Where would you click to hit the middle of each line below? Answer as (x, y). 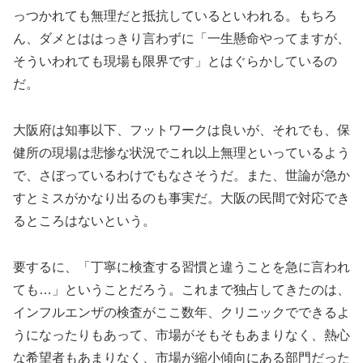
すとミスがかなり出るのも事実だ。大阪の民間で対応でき (181, 198)
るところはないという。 (84, 220)
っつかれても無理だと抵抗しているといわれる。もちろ (175, 16)
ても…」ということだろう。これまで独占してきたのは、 (181, 289)
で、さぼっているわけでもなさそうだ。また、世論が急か (181, 175)
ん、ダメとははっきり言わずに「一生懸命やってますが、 (181, 39)
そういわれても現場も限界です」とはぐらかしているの (175, 62)
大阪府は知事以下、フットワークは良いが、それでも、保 (181, 130)
